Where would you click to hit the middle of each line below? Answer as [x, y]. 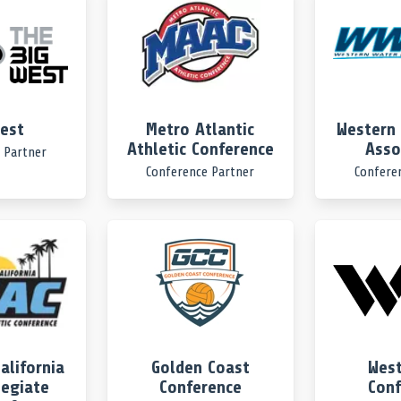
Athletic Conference [200, 149]
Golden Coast [200, 368]
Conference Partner [200, 172]
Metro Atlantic [200, 130]
